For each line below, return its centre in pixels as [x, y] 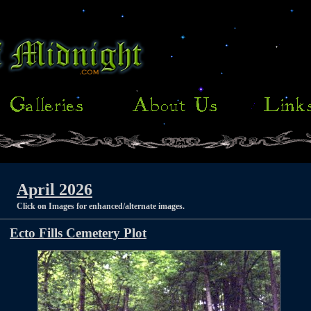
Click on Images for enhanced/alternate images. [101, 206]
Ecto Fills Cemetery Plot [78, 233]
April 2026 [54, 190]
